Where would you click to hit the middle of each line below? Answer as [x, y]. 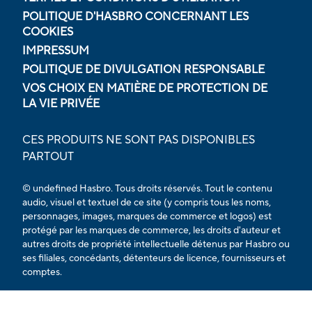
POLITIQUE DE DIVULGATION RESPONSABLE [143, 69]
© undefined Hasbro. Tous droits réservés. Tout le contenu [147, 188]
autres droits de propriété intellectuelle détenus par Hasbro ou [156, 244]
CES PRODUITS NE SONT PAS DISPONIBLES [139, 140]
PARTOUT [48, 156]
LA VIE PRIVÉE [61, 103]
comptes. [42, 272]
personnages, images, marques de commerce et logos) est [147, 216]
